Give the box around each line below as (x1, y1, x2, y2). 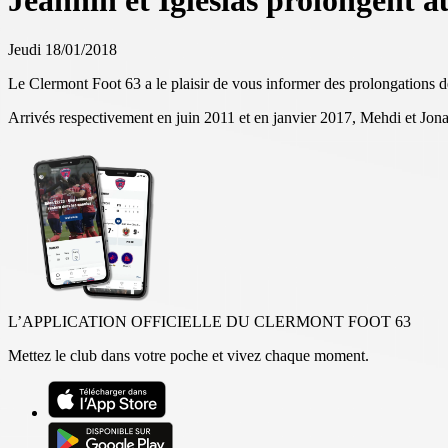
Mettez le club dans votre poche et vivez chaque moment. (8, 346, 369, 364)
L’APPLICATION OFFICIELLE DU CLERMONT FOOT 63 (8, 312, 411, 330)
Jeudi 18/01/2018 (8, 40, 117, 58)
